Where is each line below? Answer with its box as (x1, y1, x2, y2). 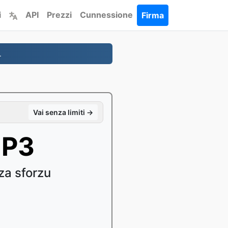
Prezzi (47, 10, 72, 20)
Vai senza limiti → (33, 108, 93, 117)
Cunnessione (80, 10, 133, 20)
